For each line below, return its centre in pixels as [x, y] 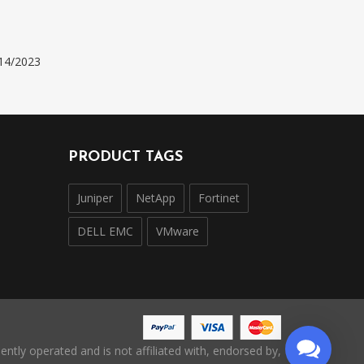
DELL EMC [105, 231]
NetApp [155, 198]
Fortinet [219, 198]
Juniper [95, 198]
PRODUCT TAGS [125, 157]
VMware [177, 231]
